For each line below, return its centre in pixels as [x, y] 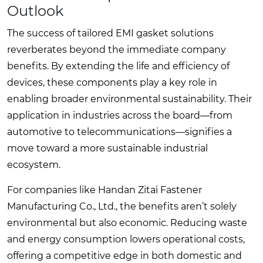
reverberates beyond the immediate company [117, 49]
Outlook [35, 11]
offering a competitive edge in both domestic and [124, 255]
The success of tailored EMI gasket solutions [110, 33]
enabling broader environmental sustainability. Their [129, 99]
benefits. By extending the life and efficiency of [118, 66]
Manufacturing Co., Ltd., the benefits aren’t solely [122, 206]
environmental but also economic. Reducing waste [127, 222]
